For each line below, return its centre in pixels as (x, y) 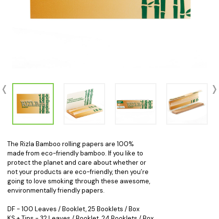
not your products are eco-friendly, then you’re (78, 172)
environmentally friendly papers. (56, 190)
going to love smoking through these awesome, (79, 181)
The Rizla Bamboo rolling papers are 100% (71, 144)
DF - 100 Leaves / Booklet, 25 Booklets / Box (73, 209)
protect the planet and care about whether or (77, 163)
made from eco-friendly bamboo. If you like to (75, 153)
